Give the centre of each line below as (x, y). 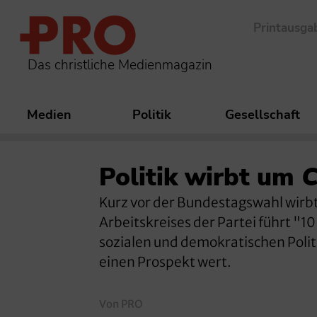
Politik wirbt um (200, 178)
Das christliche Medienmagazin (120, 65)
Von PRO (121, 304)
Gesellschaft (263, 115)
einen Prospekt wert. (165, 262)
